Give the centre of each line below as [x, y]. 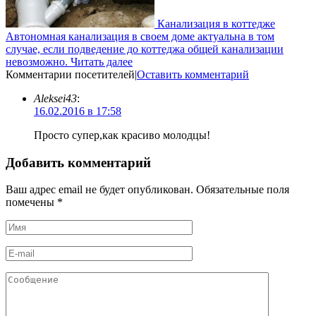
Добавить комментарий [78, 162]
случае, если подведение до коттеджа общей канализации [145, 49]
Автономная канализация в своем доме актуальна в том [140, 36]
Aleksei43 [55, 98]
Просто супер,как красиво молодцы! [122, 135]
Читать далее [102, 62]
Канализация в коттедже [216, 24]
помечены [31, 202]
